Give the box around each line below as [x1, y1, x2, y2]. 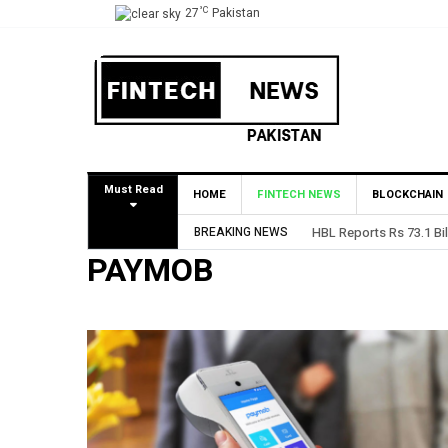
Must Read [103, 181, 163, 198]
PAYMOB [87, 247, 214, 295]
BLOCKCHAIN [372, 186, 443, 203]
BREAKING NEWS [194, 223, 288, 241]
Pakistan [212, 4, 260, 23]
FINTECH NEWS [257, 186, 341, 203]
